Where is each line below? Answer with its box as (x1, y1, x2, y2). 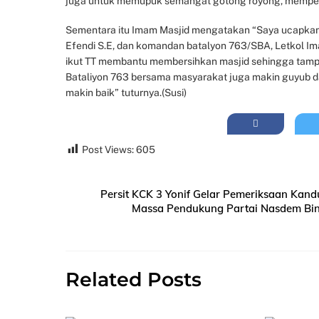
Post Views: (82, 143, 134, 155)
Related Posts (66, 267, 202, 291)
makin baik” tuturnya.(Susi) (66, 86, 187, 98)
